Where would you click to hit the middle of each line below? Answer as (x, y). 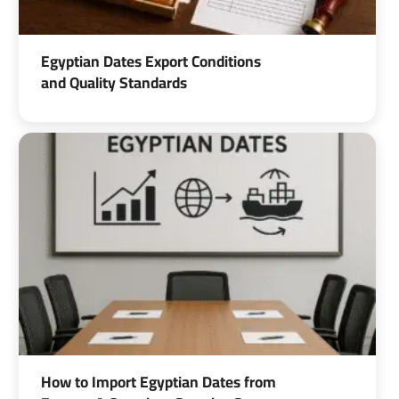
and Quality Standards (114, 82)
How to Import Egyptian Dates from (159, 382)
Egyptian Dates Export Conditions (151, 61)
